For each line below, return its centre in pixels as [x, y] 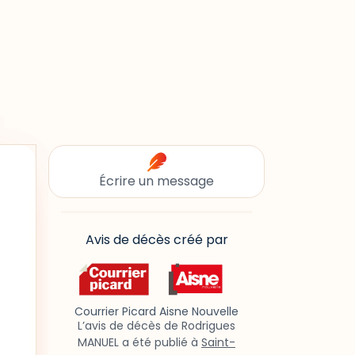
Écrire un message [157, 181]
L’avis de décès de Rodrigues [157, 326]
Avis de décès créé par [157, 240]
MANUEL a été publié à [139, 343]
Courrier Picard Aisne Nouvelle [157, 312]
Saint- [218, 343]
